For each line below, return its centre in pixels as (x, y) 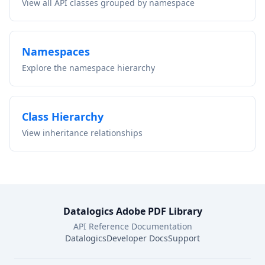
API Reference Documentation (132, 226)
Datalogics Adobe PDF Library (132, 211)
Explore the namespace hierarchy (88, 68)
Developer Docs (137, 238)
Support (184, 238)
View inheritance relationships (82, 133)
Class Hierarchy (63, 117)
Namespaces (56, 51)
